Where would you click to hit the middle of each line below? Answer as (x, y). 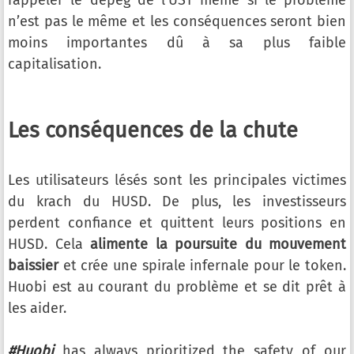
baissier (33, 265)
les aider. (37, 308)
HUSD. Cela (49, 244)
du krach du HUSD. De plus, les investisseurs (177, 201)
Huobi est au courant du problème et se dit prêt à (177, 287)
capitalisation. (55, 64)
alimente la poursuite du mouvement (218, 244)
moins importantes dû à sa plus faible (177, 43)
